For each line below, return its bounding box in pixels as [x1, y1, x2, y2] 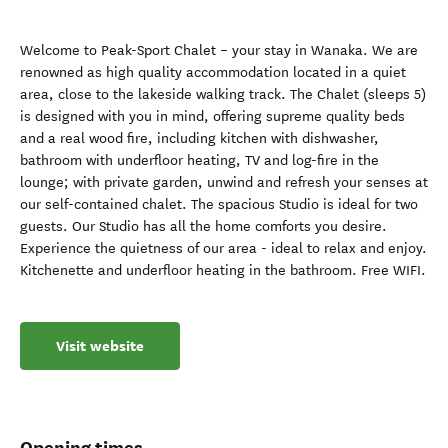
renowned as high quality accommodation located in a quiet [20, 64, 406, 81]
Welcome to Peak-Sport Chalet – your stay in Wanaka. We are [20, 42, 418, 59]
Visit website [56, 336, 144, 356]
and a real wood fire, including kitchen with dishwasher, [20, 130, 379, 147]
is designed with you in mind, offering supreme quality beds [20, 108, 405, 125]
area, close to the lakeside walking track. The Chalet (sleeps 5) [20, 86, 426, 103]
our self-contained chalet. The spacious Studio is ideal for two [20, 196, 418, 213]
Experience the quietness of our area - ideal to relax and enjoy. [20, 240, 427, 257]
